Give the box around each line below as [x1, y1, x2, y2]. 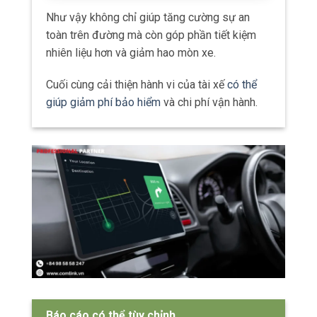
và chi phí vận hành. [161, 96, 258, 110]
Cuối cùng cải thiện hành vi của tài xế [46, 78, 227, 92]
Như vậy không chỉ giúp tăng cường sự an [46, 10, 250, 24]
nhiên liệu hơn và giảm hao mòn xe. [46, 45, 216, 59]
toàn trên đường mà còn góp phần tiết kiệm [46, 28, 256, 42]
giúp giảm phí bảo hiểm [46, 96, 161, 110]
